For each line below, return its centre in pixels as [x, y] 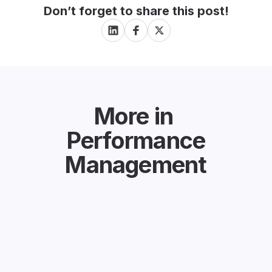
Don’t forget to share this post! [136, 11]
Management [136, 165]
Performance [136, 140]
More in [134, 116]
